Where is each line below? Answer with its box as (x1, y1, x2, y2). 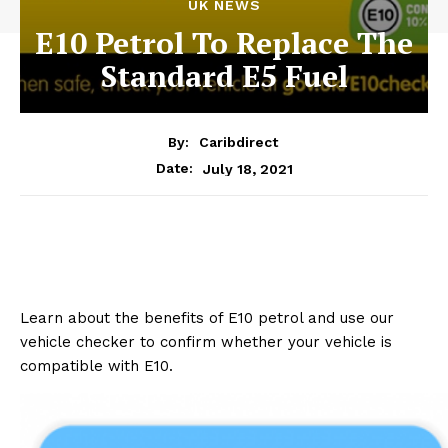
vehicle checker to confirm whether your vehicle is (20, 333, 392, 352)
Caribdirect (198, 134, 278, 151)
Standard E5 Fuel (100, 55, 348, 96)
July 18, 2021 (202, 160, 293, 177)
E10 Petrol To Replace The (35, 22, 413, 63)
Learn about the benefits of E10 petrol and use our (20, 309, 394, 328)
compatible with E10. (20, 357, 173, 376)
